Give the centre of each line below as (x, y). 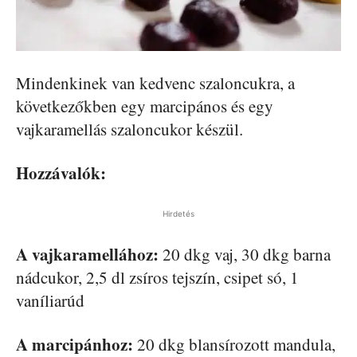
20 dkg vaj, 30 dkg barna (245, 255)
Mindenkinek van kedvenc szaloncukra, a (155, 83)
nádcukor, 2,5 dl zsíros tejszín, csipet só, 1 (157, 278)
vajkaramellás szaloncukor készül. (129, 129)
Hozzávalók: (61, 173)
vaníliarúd (50, 301)
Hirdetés (178, 214)
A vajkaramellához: (87, 255)
